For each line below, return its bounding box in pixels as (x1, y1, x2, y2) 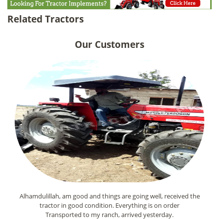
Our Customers (75, 38, 144, 51)
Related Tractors (7, 12, 84, 25)
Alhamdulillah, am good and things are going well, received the (19, 191, 200, 200)
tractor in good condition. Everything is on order (40, 200, 179, 210)
